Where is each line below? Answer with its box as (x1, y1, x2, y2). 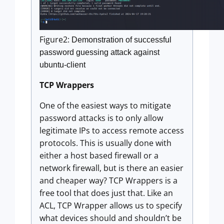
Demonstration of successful (71, 35, 171, 44)
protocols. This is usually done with (39, 137, 171, 148)
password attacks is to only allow (39, 112, 163, 123)
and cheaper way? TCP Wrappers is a (39, 174, 177, 186)
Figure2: (39, 33, 71, 45)
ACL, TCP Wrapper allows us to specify (39, 199, 182, 211)
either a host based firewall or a (39, 149, 158, 161)
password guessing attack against (39, 47, 159, 56)
